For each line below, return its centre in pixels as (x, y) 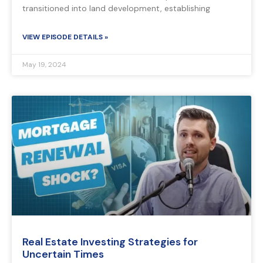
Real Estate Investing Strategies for (110, 242)
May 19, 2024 (44, 65)
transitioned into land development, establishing (116, 9)
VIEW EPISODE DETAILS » (65, 37)
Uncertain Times (63, 254)
